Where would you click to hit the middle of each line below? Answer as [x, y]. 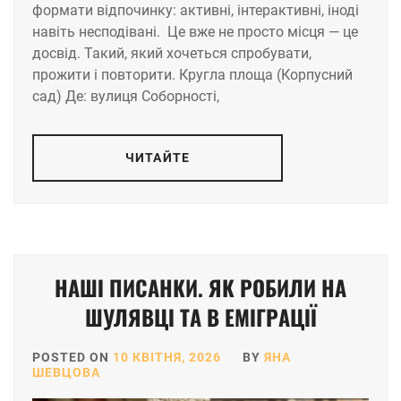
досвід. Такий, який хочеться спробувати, [172, 54]
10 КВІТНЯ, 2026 [167, 358]
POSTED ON [73, 358]
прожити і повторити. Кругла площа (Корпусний [192, 75]
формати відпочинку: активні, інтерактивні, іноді [196, 11]
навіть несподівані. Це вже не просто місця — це [195, 32]
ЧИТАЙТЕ [158, 158]
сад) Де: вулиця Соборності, [126, 97]
